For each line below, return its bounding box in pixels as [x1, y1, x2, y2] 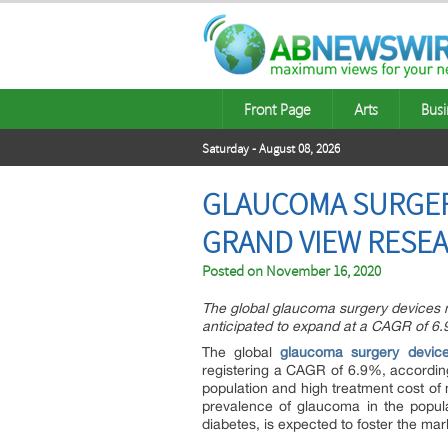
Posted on [202, 262, 266, 281]
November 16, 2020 [266, 262, 381, 281]
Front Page [244, 99, 311, 119]
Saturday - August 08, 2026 [202, 141, 340, 157]
